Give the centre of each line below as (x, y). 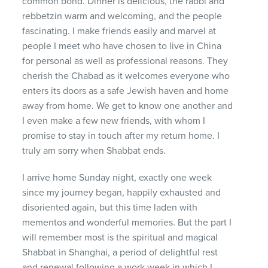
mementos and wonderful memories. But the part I (127, 222)
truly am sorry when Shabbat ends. (94, 150)
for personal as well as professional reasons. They (125, 61)
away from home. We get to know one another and (128, 106)
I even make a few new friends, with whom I (114, 121)
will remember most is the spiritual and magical (120, 237)
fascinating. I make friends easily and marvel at (119, 31)
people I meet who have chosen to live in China (122, 46)
